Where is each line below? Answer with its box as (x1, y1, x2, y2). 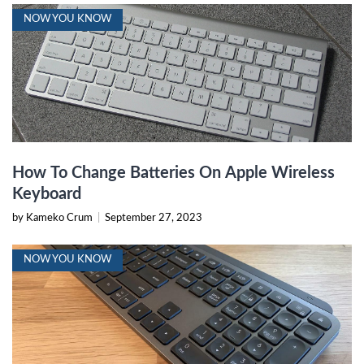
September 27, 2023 (105, 212, 202, 223)
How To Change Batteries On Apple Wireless (12, 164, 335, 181)
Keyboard (12, 185, 81, 202)
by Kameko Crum (12, 212, 95, 223)
